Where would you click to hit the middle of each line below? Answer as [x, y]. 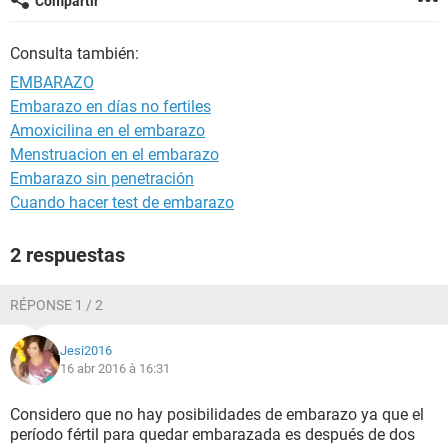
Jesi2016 [86, 350]
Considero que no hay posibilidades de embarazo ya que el [217, 414]
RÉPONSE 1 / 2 [56, 305]
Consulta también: [74, 53]
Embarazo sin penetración [102, 178]
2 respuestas [67, 255]
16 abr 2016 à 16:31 [115, 368]
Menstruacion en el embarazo [114, 154]
